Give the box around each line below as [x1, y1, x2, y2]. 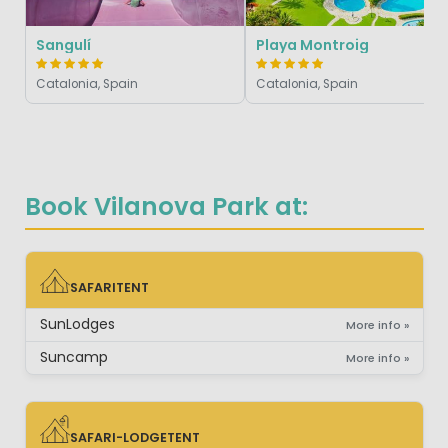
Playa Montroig [256, 34, 369, 55]
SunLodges [39, 314, 115, 335]
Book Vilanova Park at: [24, 188, 308, 224]
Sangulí [36, 34, 91, 55]
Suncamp [39, 347, 108, 368]
